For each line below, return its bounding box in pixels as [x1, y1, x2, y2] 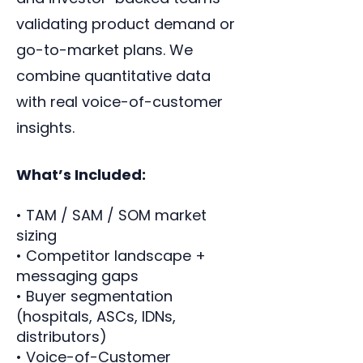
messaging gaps [16, 266, 143, 286]
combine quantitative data [16, 66, 211, 86]
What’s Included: [16, 164, 146, 185]
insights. [16, 117, 79, 138]
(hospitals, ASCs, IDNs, [16, 306, 176, 327]
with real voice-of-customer [16, 92, 223, 112]
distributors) [16, 327, 111, 347]
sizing [16, 225, 61, 246]
